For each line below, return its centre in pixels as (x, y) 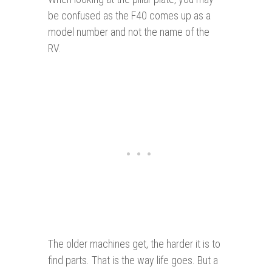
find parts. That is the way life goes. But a (133, 260)
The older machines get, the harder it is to (134, 244)
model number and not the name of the (129, 32)
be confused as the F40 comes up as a (129, 16)
